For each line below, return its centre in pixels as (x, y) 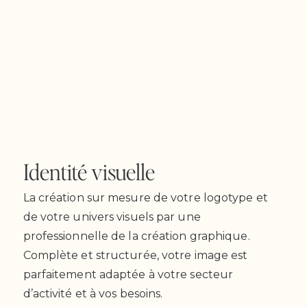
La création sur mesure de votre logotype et (145, 198)
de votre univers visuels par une (112, 217)
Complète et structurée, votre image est (135, 255)
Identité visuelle (89, 172)
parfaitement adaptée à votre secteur (128, 274)
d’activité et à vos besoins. (93, 294)
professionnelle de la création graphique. (136, 236)
